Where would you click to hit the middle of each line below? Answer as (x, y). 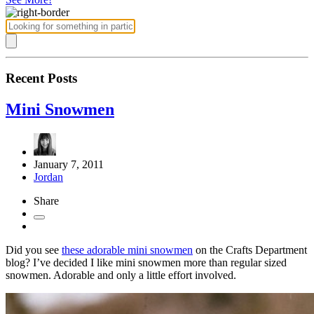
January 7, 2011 (69, 165)
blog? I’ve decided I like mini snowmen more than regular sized (146, 263)
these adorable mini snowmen (127, 250)
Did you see (34, 250)
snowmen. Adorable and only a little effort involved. (121, 275)
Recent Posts (41, 78)
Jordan (48, 177)
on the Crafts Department (250, 250)
